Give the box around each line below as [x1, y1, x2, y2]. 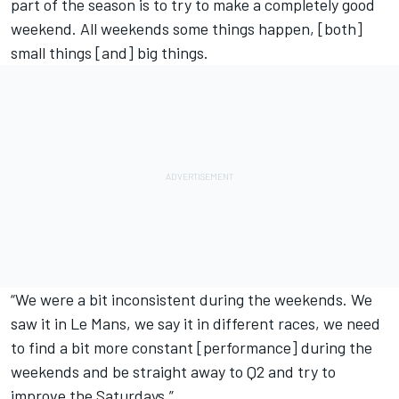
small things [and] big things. [11, 42, 208, 62]
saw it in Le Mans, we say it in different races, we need [11, 313, 380, 333]
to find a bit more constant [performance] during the [11, 337, 372, 357]
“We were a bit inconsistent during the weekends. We [11, 289, 372, 309]
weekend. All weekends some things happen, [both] [11, 18, 362, 38]
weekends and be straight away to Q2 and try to [11, 361, 336, 381]
